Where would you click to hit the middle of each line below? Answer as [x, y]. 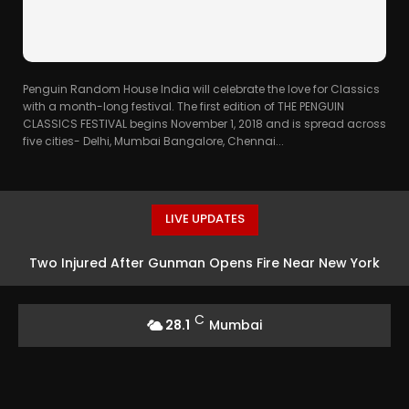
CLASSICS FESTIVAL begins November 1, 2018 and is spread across [204, 123]
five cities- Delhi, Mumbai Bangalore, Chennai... [153, 141]
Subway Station [204, 299]
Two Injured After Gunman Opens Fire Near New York [204, 262]
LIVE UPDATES [204, 218]
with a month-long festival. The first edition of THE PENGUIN [184, 106]
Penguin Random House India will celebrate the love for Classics [201, 89]
